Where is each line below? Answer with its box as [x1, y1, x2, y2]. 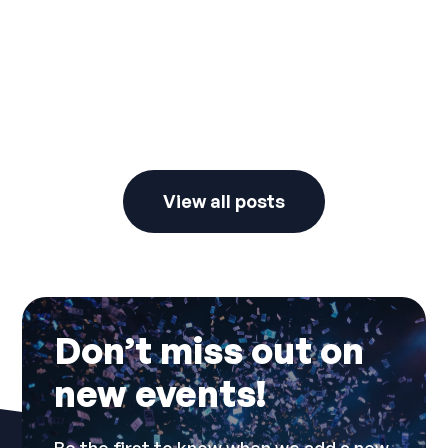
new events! [54, 371, 267, 417]
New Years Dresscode [46, 125, 255, 151]
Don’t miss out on [54, 328, 365, 374]
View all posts [163, 190, 285, 213]
